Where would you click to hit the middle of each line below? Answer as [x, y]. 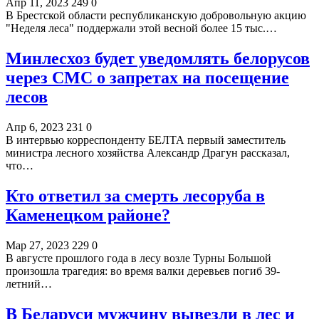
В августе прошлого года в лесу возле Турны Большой [138, 258]
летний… [29, 283]
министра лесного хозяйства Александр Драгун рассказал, [148, 153]
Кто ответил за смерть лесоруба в [135, 196]
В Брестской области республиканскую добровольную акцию [156, 16]
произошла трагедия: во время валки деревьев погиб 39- [143, 271]
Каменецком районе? [88, 215]
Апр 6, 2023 [35, 127]
